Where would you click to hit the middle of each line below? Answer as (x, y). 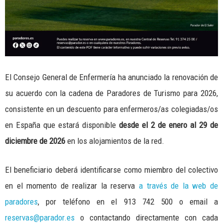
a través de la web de (179, 186)
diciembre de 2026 (35, 141)
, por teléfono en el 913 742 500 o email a (128, 202)
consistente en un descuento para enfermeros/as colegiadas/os (111, 109)
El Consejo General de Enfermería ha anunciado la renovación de (111, 77)
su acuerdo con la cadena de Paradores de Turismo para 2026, (111, 93)
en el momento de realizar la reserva (72, 186)
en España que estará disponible (62, 125)
